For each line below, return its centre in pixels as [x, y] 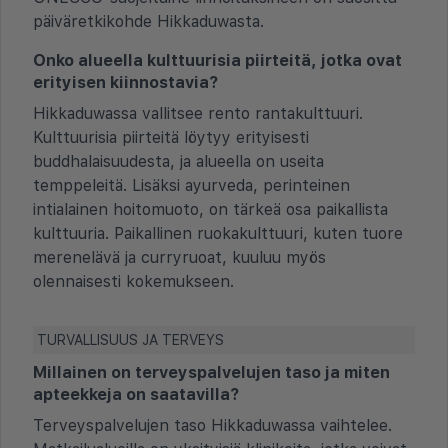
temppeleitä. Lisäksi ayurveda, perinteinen [191, 185]
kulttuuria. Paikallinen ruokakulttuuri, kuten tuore [218, 233]
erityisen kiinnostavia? [125, 82]
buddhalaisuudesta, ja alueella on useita [178, 161]
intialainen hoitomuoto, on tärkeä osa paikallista [210, 209]
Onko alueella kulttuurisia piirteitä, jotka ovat [217, 60]
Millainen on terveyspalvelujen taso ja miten [211, 372]
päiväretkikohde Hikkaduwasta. [148, 21]
